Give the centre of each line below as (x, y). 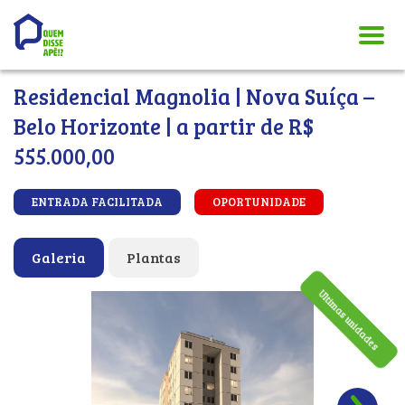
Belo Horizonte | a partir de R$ (164, 126)
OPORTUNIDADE (259, 202)
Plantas (154, 257)
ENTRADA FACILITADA (97, 202)
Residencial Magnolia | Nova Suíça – (194, 96)
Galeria (59, 257)
